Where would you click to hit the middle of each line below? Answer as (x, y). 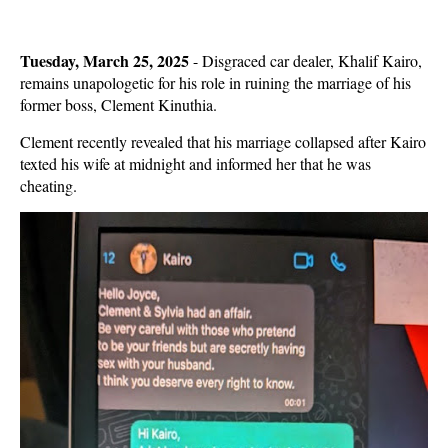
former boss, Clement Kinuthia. (118, 104)
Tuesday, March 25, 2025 (104, 60)
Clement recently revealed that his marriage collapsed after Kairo (223, 141)
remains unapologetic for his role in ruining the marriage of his (215, 82)
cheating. (48, 185)
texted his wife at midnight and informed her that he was (195, 163)
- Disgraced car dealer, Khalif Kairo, (305, 60)
